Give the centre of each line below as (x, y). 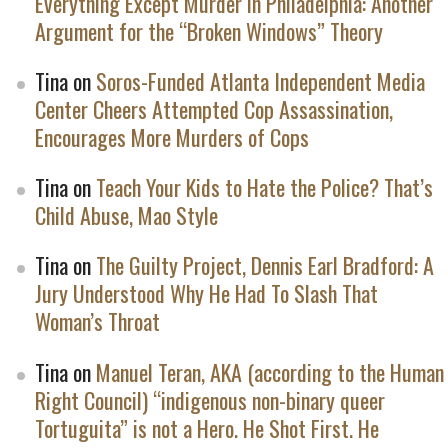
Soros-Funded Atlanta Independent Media (260, 81)
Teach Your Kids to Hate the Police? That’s (264, 187)
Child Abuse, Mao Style (126, 215)
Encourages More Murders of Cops (171, 137)
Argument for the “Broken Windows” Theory (208, 31)
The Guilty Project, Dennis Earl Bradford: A (264, 265)
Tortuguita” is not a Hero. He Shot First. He (206, 427)
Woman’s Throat (97, 321)
